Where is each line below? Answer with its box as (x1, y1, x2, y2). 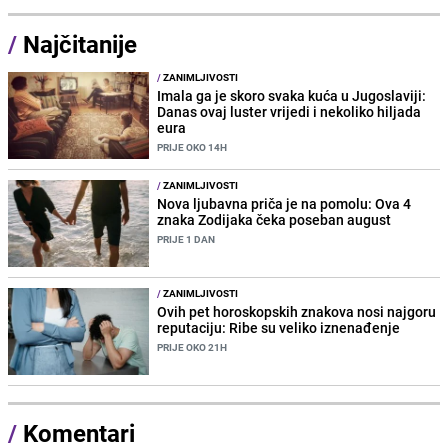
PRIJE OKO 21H (157, 340, 228, 355)
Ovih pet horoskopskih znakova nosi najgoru (157, 302, 437, 322)
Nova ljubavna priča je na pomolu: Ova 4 (157, 193, 412, 213)
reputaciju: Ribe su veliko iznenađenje (157, 318, 401, 338)
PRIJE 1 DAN (157, 231, 216, 246)
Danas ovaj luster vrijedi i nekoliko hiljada (157, 101, 422, 121)
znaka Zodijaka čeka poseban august (157, 209, 392, 229)
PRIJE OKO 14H (157, 139, 228, 154)
